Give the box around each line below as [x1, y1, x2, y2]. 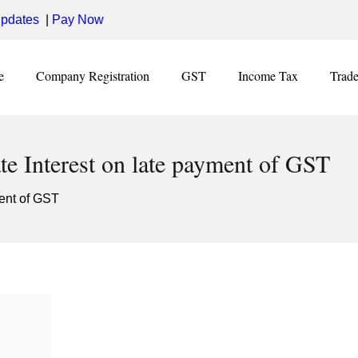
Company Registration [36, 67, 149, 84]
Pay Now [52, 13, 104, 26]
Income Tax [238, 67, 298, 84]
